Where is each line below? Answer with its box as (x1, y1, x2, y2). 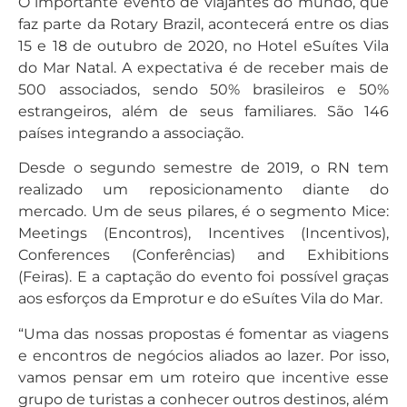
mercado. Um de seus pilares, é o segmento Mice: (18, 203, 389, 221)
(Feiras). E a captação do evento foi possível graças (18, 268, 389, 286)
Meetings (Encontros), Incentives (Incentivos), (18, 224, 389, 243)
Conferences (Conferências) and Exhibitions (18, 246, 389, 264)
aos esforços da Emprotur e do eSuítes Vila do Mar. (18, 290, 382, 308)
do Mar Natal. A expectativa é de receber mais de (18, 58, 389, 76)
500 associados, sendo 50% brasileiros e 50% (18, 80, 389, 98)
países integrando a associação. (18, 124, 243, 142)
